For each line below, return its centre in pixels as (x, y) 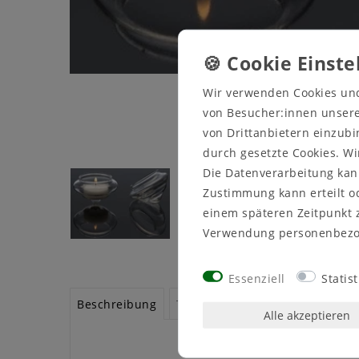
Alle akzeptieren (307, 315)
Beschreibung (117, 304)
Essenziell (256, 278)
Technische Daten (228, 304)
